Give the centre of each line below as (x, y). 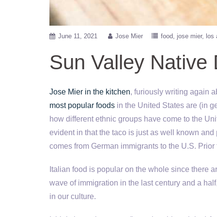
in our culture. (73, 196)
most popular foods (82, 105)
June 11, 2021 (78, 36)
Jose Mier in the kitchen (90, 92)
